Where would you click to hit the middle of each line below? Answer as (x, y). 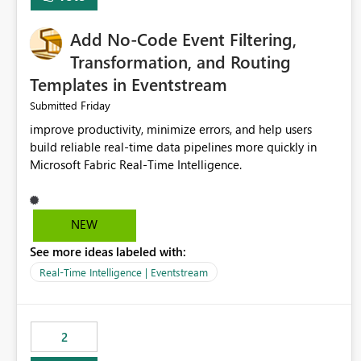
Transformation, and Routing (180, 62)
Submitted (54, 106)
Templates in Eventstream (129, 84)
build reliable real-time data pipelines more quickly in (173, 147)
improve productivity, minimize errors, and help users (171, 129)
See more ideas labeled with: (108, 252)
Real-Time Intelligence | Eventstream (124, 272)
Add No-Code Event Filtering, (183, 39)
